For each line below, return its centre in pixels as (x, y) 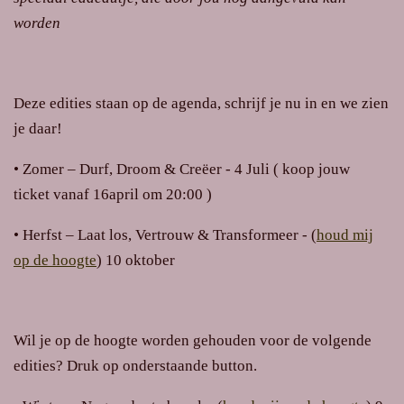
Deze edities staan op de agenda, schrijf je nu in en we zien (201, 104)
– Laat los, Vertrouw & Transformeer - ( (189, 234)
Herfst (42, 234)
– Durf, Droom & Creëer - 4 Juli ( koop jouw (207, 169)
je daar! (38, 129)
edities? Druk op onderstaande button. (135, 365)
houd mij (345, 234)
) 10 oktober (138, 260)
